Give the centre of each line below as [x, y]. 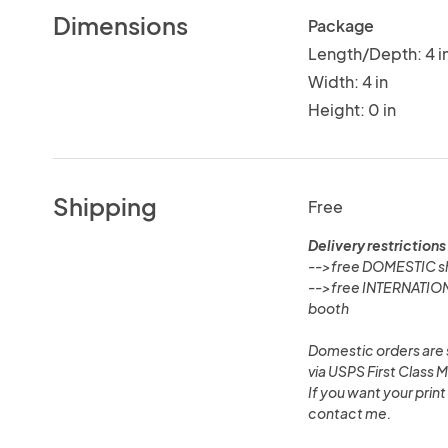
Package [340, 25]
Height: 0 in [351, 109]
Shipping [105, 205]
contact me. [349, 412]
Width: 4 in [347, 81]
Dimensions [121, 24]
